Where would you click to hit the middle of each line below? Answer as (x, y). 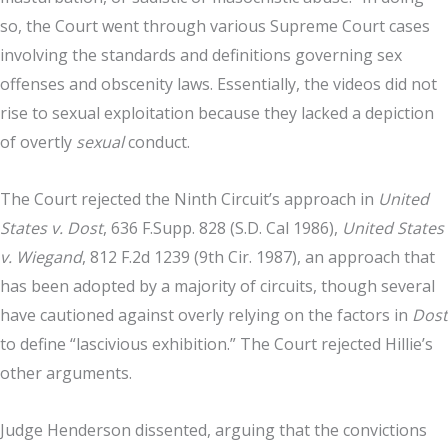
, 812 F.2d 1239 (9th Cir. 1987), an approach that (258, 257)
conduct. (157, 142)
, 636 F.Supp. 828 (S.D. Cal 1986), (222, 228)
